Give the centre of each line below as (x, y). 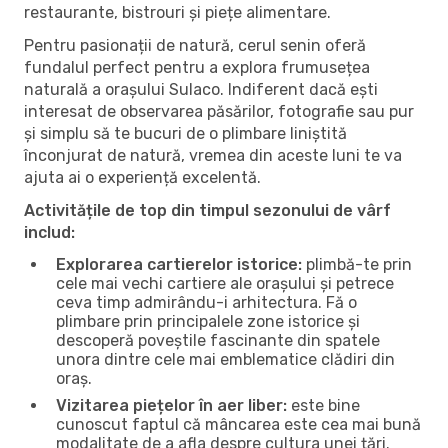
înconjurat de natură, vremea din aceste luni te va (213, 155)
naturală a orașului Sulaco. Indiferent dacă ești (201, 89)
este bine (323, 405)
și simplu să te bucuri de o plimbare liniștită (185, 133)
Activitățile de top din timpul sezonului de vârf (207, 210)
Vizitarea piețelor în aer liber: (171, 405)
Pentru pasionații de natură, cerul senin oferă (195, 45)
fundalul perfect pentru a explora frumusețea (197, 67)
